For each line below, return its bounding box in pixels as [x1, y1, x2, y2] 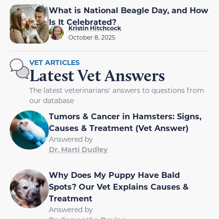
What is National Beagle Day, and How [49, 5, 208, 16]
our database [29, 96, 74, 106]
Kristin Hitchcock [68, 24, 121, 32]
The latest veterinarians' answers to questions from [29, 86, 204, 95]
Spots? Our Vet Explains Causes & [49, 181, 189, 192]
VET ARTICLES [29, 58, 80, 67]
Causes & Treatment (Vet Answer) [49, 123, 189, 133]
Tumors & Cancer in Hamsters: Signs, [49, 111, 201, 122]
